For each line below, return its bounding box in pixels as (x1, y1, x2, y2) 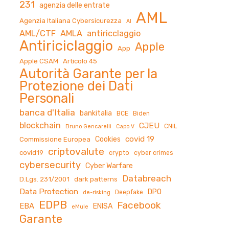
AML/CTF (19, 28, 56, 38)
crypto (108, 149, 129, 156)
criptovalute (48, 145, 104, 157)
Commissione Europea (19, 135, 90, 143)
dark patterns (74, 175, 118, 183)
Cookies (95, 134, 121, 144)
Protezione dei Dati (19, 78, 133, 94)
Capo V (116, 123, 134, 130)
